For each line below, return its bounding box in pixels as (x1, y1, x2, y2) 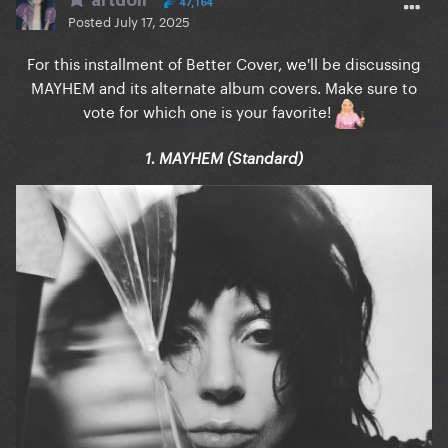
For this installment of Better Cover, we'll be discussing (27, 50, 421, 75)
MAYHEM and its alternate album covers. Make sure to (31, 74, 417, 99)
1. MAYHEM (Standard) (145, 149, 303, 168)
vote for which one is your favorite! (83, 98, 335, 123)
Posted (68, 10, 114, 31)
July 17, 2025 (114, 10, 190, 31)
